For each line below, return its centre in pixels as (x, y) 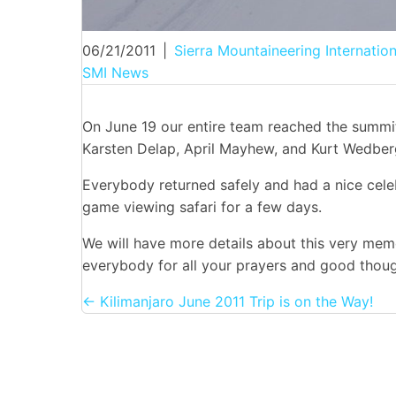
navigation (168, 354)
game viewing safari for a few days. (202, 207)
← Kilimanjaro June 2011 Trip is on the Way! (228, 302)
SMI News (115, 73)
